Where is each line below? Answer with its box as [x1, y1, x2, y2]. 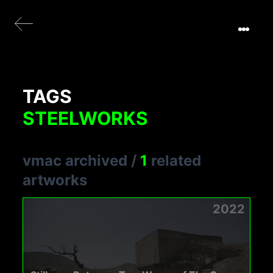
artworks [23, 171, 88, 189]
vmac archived [23, 152, 128, 169]
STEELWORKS [23, 107, 149, 129]
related [147, 152, 202, 169]
